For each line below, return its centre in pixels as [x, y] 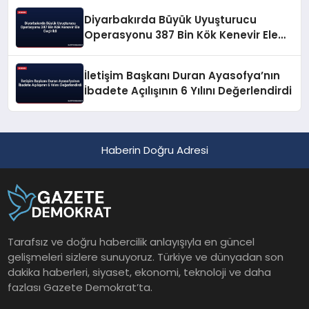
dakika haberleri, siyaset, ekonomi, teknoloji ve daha [140, 272]
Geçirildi [107, 50]
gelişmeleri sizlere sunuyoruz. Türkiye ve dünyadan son [146, 257]
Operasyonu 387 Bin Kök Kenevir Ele [181, 35]
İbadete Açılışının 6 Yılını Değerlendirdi [188, 91]
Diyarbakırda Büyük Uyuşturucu [171, 20]
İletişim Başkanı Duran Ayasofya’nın [182, 76]
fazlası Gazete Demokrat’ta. [80, 287]
